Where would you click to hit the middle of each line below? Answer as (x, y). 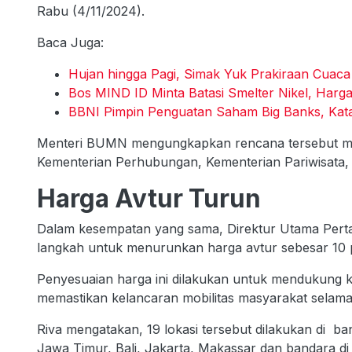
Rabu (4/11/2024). (91, 11)
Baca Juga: (70, 43)
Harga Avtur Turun (154, 199)
